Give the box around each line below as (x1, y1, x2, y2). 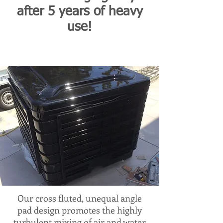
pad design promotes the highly (17, 204, 142, 216)
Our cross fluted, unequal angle (17, 192, 142, 204)
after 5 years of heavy (16, 5, 143, 18)
